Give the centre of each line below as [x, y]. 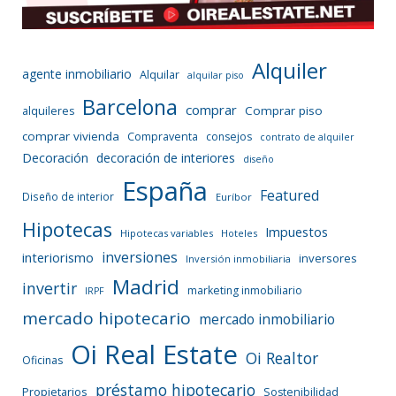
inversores [328, 258]
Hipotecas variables [167, 232]
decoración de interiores [166, 157]
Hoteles [239, 232]
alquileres [48, 110]
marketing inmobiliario [245, 290]
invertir [49, 288]
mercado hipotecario [107, 318]
